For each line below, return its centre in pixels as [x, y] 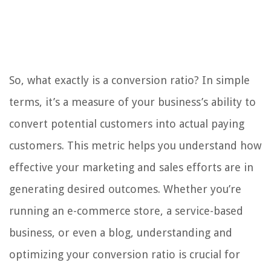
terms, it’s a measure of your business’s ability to [132, 102]
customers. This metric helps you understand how [135, 146]
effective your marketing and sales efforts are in [131, 168]
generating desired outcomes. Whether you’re [125, 189]
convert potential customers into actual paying [127, 124]
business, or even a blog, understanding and [121, 233]
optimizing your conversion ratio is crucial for [125, 255]
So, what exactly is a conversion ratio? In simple [129, 80]
